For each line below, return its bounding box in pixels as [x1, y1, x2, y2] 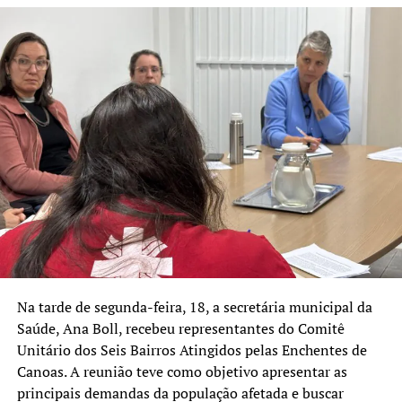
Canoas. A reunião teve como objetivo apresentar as [16, 361, 347, 381]
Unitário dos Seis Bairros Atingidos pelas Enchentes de [16, 339, 367, 360]
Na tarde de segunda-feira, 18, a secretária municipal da [16, 296, 372, 317]
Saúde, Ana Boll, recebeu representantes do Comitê [16, 318, 345, 338]
